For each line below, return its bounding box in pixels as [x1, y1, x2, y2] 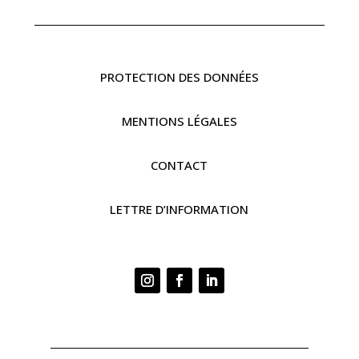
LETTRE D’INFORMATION [110, 200, 249, 217]
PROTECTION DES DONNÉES [99, 68, 259, 85]
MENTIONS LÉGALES [121, 112, 237, 129]
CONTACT [151, 156, 208, 173]
